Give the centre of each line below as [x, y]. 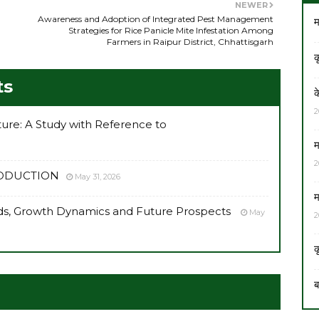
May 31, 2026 [98, 177]
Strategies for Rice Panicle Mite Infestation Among [171, 30]
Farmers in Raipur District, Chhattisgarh [190, 42]
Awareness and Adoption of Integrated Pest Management [156, 19]
